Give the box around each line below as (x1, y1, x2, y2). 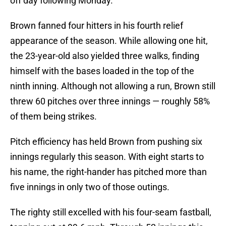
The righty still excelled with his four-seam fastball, (10, 207, 211, 218)
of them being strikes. (10, 111, 97, 122)
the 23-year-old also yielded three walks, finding (10, 50, 199, 62)
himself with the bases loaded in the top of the (10, 66, 194, 77)
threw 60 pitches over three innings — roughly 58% (10, 96, 210, 107)
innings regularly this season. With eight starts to (10, 151, 204, 162)
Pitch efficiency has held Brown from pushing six (10, 136, 202, 147)
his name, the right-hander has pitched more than (10, 166, 207, 178)
